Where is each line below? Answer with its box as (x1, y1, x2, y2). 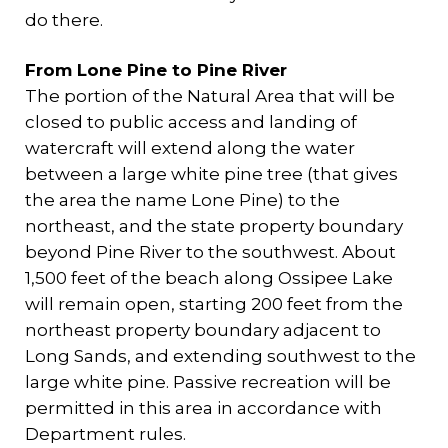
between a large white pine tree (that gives (25, 164, 398, 184)
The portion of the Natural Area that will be (25, 86, 395, 106)
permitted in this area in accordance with (25, 398, 382, 418)
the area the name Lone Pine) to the (25, 190, 340, 210)
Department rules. (25, 424, 186, 444)
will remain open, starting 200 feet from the (25, 294, 403, 314)
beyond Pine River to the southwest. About (25, 242, 396, 262)
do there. (25, 10, 103, 30)
